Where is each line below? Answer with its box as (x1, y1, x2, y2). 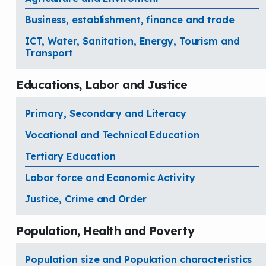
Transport (25, 46, 74, 59)
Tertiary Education (25, 150, 116, 162)
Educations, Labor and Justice (16, 77, 188, 92)
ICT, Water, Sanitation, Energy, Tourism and (25, 34, 240, 47)
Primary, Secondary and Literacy (25, 107, 186, 119)
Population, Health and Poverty (16, 223, 194, 238)
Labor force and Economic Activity (25, 171, 195, 183)
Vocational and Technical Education (25, 128, 199, 141)
